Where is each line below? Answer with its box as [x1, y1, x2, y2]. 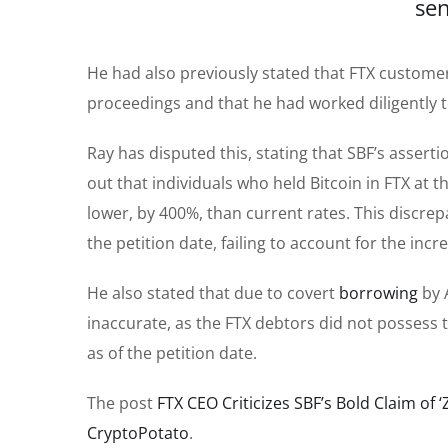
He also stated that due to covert [87, 282, 339, 305]
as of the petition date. [87, 342, 257, 365]
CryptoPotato [87, 422, 189, 445]
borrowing [339, 282, 418, 305]
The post [87, 392, 157, 415]
